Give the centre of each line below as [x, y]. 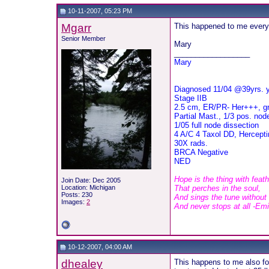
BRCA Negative [201, 152]
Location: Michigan [89, 187]
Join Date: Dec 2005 [91, 180]
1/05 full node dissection [217, 125]
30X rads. [191, 143]
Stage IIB [191, 98]
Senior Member [84, 38]
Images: [74, 202]
